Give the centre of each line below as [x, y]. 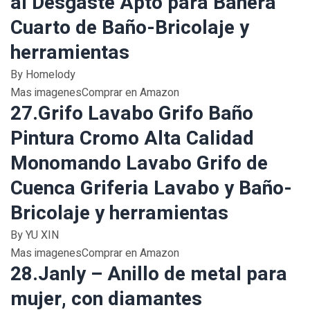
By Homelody [43, 75]
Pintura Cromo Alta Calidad [132, 139]
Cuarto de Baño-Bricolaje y [130, 28]
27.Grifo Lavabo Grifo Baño [132, 114]
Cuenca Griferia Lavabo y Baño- [151, 189]
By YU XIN [35, 235]
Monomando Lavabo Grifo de [139, 164]
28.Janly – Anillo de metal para [149, 274]
